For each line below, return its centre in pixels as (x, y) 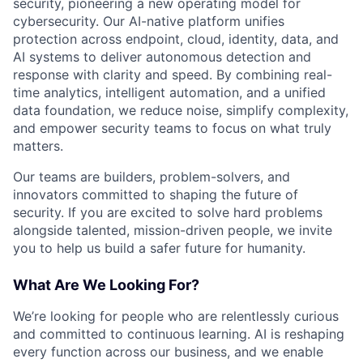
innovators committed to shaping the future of (156, 194)
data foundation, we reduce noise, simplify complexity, (181, 110)
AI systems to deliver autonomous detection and (162, 56)
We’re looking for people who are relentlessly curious (176, 316)
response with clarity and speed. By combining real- (173, 74)
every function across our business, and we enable (168, 351)
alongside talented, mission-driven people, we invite (173, 230)
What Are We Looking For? (106, 284)
